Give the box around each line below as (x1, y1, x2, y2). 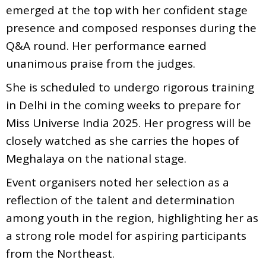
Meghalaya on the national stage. (6, 150, 186, 166)
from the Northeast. (6, 245, 115, 261)
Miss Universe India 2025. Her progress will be (6, 115, 251, 131)
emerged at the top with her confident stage (6, 2, 248, 18)
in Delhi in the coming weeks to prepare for (6, 97, 240, 113)
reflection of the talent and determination (6, 192, 235, 208)
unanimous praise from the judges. (6, 55, 195, 71)
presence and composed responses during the (6, 20, 256, 36)
